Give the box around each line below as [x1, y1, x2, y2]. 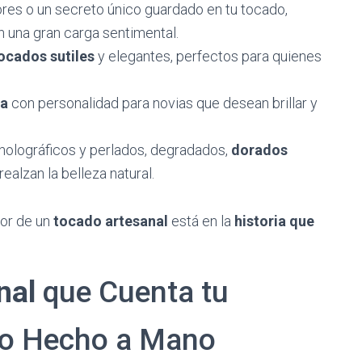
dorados [231, 141, 288, 158]
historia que [234, 213, 314, 229]
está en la [168, 213, 234, 229]
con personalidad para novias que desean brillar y [8, 95, 318, 112]
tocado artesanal [53, 213, 168, 229]
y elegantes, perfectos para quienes [95, 48, 322, 65]
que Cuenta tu [36, 275, 229, 309]
